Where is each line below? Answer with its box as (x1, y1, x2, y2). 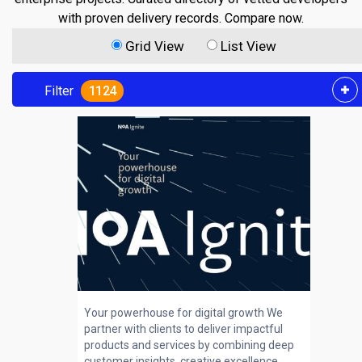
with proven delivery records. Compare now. (58, 11, 304, 26)
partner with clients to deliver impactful (84, 322, 283, 335)
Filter (44, 83, 74, 99)
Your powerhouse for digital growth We (84, 306, 283, 319)
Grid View (125, 38, 184, 54)
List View (221, 38, 276, 54)
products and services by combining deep (84, 339, 294, 351)
